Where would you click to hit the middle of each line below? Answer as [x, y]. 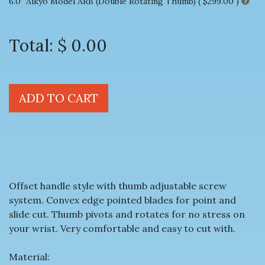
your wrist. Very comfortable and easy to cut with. [122, 228]
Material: [29, 256]
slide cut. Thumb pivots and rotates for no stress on [127, 214]
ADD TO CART [59, 98]
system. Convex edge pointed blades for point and [122, 200]
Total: [33, 45]
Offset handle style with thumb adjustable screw [118, 185]
